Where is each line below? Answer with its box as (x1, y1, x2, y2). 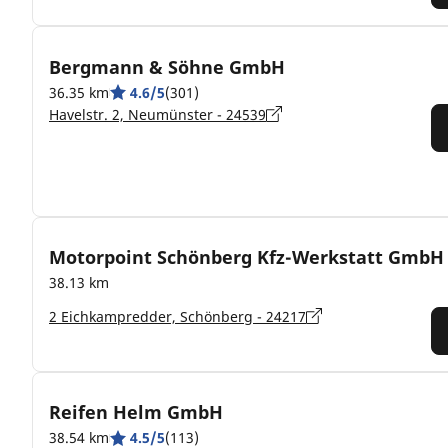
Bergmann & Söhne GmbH (49, 54, 285, 79)
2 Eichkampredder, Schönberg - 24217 (49, 306, 306, 326)
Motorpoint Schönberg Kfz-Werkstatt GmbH (49, 245, 444, 269)
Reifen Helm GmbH (49, 400, 223, 424)
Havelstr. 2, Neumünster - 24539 (49, 104, 266, 124)
